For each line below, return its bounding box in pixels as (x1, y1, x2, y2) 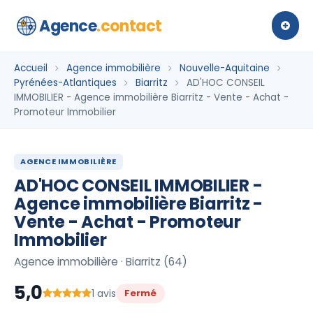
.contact (96, 15, 162, 37)
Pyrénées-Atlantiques (14, 76, 117, 89)
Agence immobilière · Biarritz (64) (14, 254, 187, 269)
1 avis (92, 286, 116, 300)
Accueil (14, 61, 48, 75)
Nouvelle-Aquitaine (180, 61, 270, 75)
